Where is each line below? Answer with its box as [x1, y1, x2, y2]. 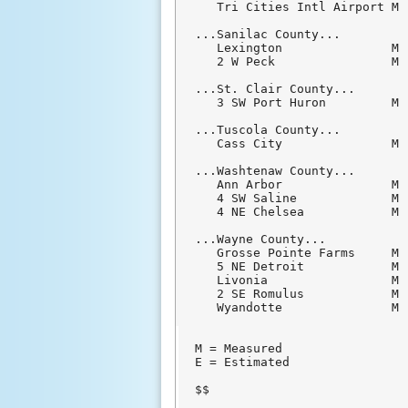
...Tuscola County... [195, 123, 342, 138]
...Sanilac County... [195, 27, 342, 42]
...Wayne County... [195, 232, 327, 247]
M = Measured [195, 342, 283, 356]
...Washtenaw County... [195, 164, 356, 178]
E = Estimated [195, 355, 291, 370]
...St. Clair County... [195, 82, 356, 97]
